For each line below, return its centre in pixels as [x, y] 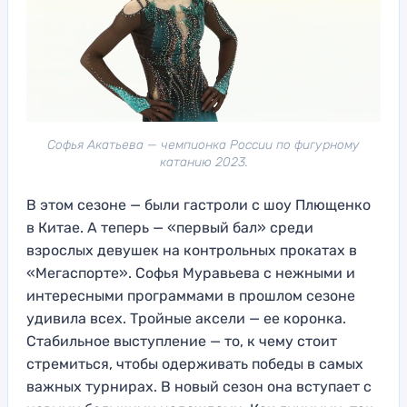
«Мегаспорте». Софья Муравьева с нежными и [191, 273]
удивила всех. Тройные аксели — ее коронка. [186, 318]
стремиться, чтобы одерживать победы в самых [195, 363]
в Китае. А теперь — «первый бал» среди [170, 227]
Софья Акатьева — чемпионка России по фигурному [203, 144]
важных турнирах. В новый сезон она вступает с [199, 386]
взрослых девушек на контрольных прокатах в [192, 250]
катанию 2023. [203, 162]
